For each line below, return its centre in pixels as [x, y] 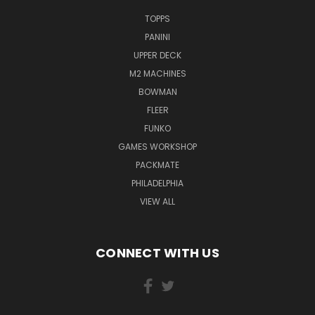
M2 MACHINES [157, 73]
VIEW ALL [157, 201]
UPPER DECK [157, 55]
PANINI [157, 37]
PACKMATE [157, 165]
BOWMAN [157, 91]
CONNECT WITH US [157, 252]
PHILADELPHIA [157, 183]
